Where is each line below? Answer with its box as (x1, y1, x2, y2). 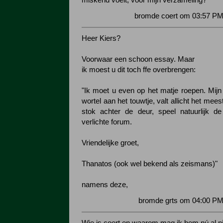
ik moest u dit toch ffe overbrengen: (82, 66, 196, 74)
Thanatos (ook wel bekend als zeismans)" (82, 160, 218, 168)
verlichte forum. (82, 118, 132, 126)
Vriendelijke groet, (82, 139, 139, 147)
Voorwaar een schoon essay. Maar (82, 55, 195, 63)
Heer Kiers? (82, 34, 120, 42)
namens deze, (82, 181, 128, 189)
